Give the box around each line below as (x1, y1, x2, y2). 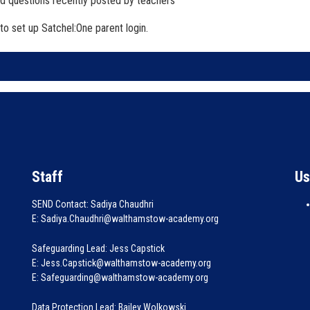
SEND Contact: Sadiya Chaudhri (32, 199, 154, 210)
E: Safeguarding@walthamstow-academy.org (32, 272, 208, 283)
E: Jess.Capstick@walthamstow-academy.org (32, 257, 211, 268)
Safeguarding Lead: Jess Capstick (32, 243, 165, 254)
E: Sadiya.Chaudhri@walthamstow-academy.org (32, 213, 219, 224)
